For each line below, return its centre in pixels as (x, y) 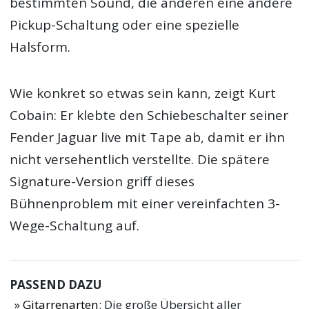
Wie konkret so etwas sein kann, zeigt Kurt (143, 93)
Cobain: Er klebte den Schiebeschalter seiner (149, 115)
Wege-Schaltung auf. (75, 225)
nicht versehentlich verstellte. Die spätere (140, 159)
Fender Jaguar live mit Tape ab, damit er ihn (148, 137)
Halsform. (40, 47)
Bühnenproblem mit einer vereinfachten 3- (145, 203)
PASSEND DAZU (56, 284)
